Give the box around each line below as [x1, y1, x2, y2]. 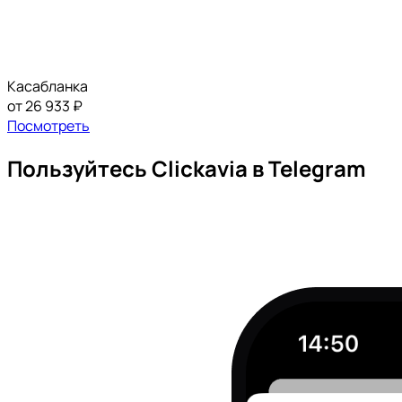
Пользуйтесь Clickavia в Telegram [7, 153, 366, 184]
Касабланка [7, 76, 88, 97]
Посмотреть [7, 116, 90, 136]
